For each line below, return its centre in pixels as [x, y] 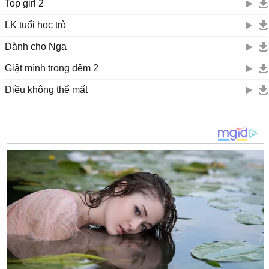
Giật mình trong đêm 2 [52, 68]
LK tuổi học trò [35, 25]
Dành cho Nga [36, 47]
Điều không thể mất [46, 90]
